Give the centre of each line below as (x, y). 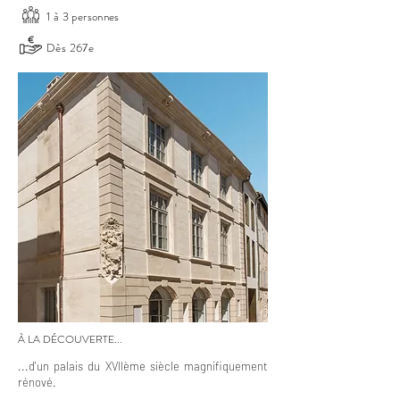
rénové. (38, 382)
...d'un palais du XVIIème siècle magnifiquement (143, 366)
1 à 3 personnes (83, 17)
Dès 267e (71, 48)
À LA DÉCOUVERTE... (70, 339)
